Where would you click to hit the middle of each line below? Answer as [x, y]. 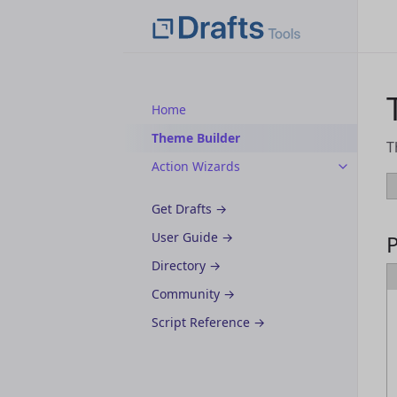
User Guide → [192, 237]
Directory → [186, 265]
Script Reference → [208, 322]
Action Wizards [196, 166]
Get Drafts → [189, 209]
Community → [193, 294]
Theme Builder [196, 138]
